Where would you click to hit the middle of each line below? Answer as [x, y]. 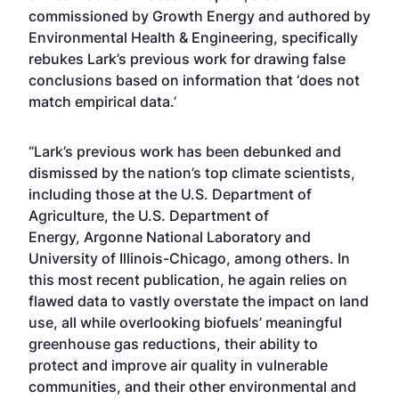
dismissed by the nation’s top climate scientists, [192, 173]
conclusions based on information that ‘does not [194, 80]
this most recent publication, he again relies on [188, 280]
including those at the [105, 194]
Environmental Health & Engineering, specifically [193, 37]
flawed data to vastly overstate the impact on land [199, 301]
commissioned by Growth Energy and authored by [199, 16]
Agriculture [66, 216]
